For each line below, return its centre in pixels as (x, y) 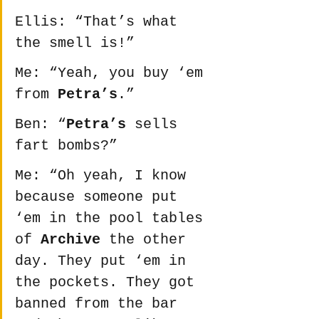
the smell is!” (75, 43)
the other (147, 240)
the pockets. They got (109, 283)
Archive (70, 240)
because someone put (100, 197)
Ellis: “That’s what (100, 22)
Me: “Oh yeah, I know (105, 176)
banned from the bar (100, 304)
